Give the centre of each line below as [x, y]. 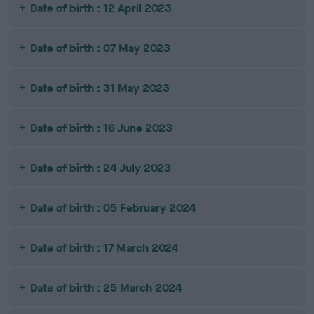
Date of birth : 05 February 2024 [114, 208]
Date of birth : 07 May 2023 [101, 48]
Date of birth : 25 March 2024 [107, 288]
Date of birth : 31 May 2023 [100, 88]
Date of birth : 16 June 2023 [102, 128]
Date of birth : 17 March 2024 [105, 248]
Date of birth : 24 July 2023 [101, 168]
